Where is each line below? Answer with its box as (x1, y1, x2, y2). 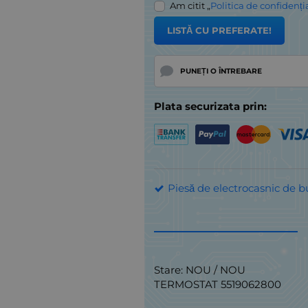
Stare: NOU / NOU (154, 263, 245, 277)
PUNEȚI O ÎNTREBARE (179, 66, 262, 76)
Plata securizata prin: (154, 99, 267, 113)
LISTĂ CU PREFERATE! (166, 25, 272, 36)
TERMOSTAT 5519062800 (154, 278, 281, 291)
